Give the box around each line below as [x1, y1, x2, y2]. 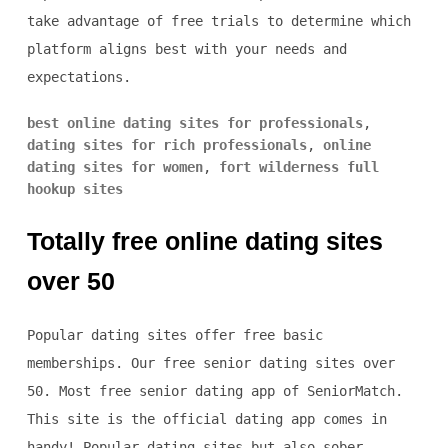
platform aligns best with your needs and [26, 41, 347, 58]
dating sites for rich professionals [26, 137, 307, 154]
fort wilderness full [218, 159, 379, 176]
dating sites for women [26, 159, 203, 176]
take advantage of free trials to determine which [26, 13, 411, 30]
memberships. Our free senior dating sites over [26, 355, 395, 372]
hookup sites [26, 181, 123, 198]
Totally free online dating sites [26, 227, 383, 256]
